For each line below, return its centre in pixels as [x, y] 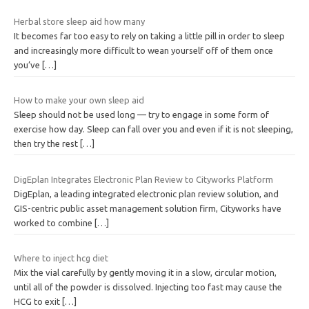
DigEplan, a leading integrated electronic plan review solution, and [146, 193]
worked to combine [54, 222]
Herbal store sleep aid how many [79, 21]
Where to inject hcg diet [61, 258]
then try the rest [47, 144]
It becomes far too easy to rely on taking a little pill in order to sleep [149, 36]
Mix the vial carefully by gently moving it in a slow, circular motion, [145, 273]
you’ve [28, 64]
